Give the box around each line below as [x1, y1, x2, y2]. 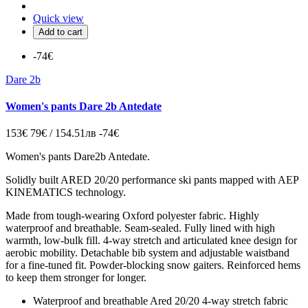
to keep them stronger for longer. [5, 272, 146, 284]
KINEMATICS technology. [5, 186, 126, 199]
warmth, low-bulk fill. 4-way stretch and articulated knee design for [5, 234, 297, 247]
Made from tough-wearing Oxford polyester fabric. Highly [5, 210, 259, 222]
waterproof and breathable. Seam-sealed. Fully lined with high [5, 222, 275, 234]
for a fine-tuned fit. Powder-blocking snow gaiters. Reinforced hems [5, 259, 300, 272]
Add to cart [38, 26, 82, 37]
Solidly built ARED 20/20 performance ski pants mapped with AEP [5, 174, 298, 186]
